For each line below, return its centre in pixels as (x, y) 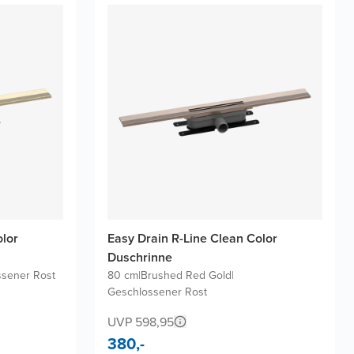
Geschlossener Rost (157, 292)
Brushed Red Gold (186, 276)
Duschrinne (140, 258)
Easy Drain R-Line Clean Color (192, 239)
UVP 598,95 (141, 322)
